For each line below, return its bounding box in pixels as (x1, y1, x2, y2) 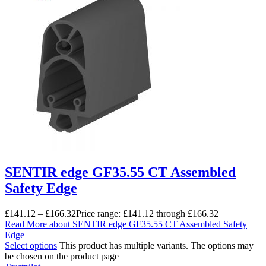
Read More (5, 219, 47, 230)
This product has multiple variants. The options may (59, 240, 254, 251)
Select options (5, 240, 57, 251)
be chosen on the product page (5, 251, 119, 262)
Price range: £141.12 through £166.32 (76, 208, 218, 219)
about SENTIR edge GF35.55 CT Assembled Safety (47, 219, 247, 230)
